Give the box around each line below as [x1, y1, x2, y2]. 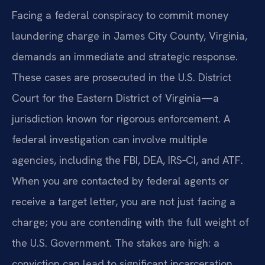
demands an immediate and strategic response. [12, 50, 238, 64]
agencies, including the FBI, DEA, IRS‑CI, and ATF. [12, 153, 243, 167]
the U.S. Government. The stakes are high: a [12, 236, 219, 250]
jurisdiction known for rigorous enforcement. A [12, 112, 230, 126]
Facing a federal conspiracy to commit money [12, 8, 228, 22]
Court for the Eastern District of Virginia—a [12, 91, 219, 105]
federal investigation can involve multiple [12, 132, 208, 147]
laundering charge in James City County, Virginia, [12, 29, 247, 43]
